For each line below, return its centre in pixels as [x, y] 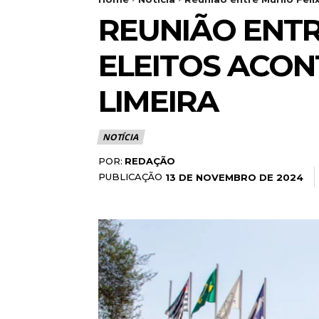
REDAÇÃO [150, 161]
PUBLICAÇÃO [130, 176]
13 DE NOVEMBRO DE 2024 [234, 177]
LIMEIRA [158, 101]
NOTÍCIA [120, 137]
